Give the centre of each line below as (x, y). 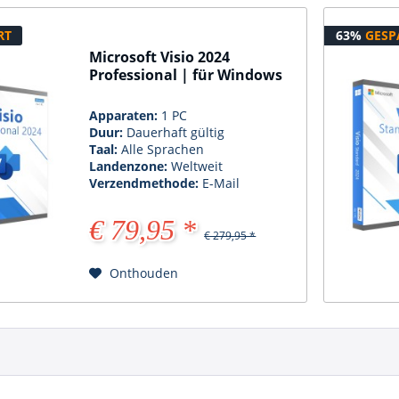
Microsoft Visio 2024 (160, 57)
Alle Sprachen (163, 150)
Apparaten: (126, 116)
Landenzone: (130, 167)
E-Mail (221, 183)
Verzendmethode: (146, 183)
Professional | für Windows (186, 75)
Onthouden (144, 273)
